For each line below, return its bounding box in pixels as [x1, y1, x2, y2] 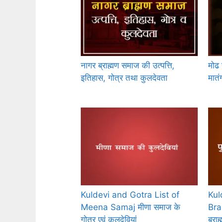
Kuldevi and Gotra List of [81, 190, 179, 200]
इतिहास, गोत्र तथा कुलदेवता [81, 73, 167, 83]
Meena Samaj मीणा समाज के [81, 202, 180, 213]
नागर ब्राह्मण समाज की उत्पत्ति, [81, 60, 174, 71]
